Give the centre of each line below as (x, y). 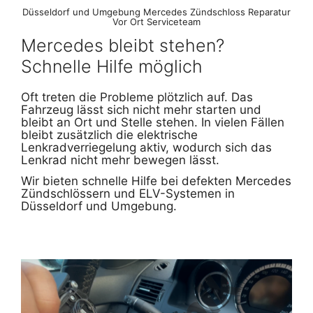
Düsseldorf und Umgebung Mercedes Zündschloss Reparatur (156, 12)
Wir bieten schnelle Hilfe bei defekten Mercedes (156, 181)
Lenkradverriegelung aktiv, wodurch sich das (146, 148)
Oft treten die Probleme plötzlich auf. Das (137, 97)
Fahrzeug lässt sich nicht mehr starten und (141, 110)
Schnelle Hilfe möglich (112, 67)
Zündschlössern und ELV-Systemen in (128, 194)
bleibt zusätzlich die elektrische (109, 135)
